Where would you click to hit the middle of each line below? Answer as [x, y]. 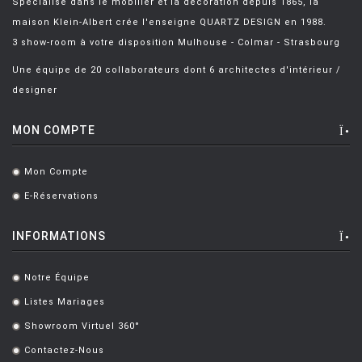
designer [35, 90]
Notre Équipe [57, 278]
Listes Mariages [65, 302]
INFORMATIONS [59, 236]
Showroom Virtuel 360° [82, 326]
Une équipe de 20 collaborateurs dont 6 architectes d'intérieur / [177, 70]
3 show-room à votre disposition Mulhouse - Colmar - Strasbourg [176, 42]
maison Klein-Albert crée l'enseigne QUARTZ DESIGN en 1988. [169, 22]
